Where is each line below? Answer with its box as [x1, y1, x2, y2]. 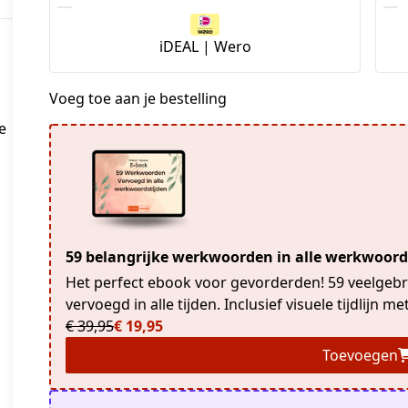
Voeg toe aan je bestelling [49, 88, 227, 109]
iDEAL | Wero [158, 36, 251, 56]
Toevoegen [321, 345, 398, 366]
